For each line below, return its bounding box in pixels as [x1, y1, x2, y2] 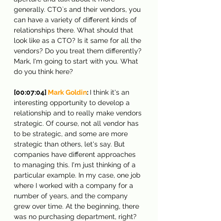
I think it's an [90, 88, 131, 96]
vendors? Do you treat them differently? [14, 46, 144, 55]
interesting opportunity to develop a [14, 98, 132, 107]
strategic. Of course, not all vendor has [14, 119, 141, 127]
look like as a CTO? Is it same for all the [14, 36, 143, 44]
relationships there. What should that [14, 26, 135, 34]
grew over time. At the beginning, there [14, 202, 141, 210]
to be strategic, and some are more [14, 129, 130, 138]
